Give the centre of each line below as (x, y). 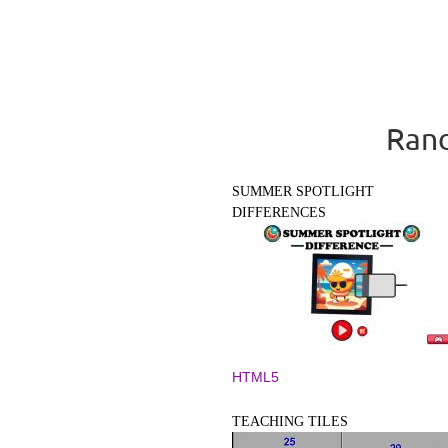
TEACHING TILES (290, 422)
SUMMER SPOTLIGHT (303, 192)
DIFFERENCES (279, 213)
